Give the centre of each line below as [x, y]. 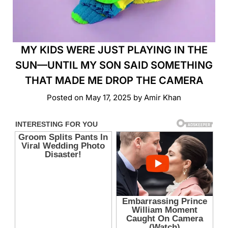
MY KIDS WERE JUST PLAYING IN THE [114, 50]
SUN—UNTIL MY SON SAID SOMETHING [114, 65]
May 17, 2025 [108, 97]
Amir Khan [163, 97]
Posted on [66, 97]
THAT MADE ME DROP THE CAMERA [114, 80]
